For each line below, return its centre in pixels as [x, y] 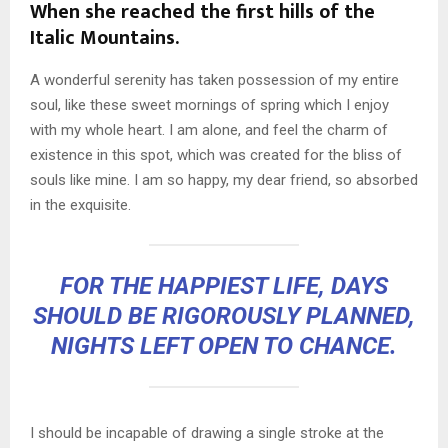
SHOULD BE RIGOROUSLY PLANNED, [224, 315]
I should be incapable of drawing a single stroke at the [207, 432]
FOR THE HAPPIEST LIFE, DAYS [224, 285]
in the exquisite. [80, 204]
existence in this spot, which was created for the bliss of [216, 154]
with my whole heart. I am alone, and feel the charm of [209, 129]
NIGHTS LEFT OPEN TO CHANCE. [224, 345]
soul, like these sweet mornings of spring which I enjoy [209, 104]
